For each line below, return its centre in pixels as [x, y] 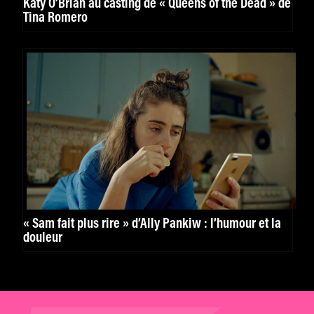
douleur [43, 238]
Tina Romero [55, 18]
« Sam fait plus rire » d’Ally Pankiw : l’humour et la [152, 224]
